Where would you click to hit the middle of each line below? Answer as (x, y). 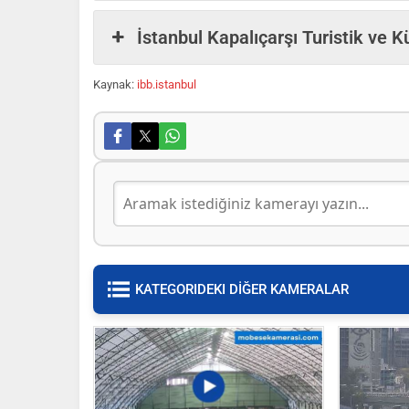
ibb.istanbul (165, 84)
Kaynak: (114, 84)
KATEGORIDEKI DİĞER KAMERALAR (242, 289)
